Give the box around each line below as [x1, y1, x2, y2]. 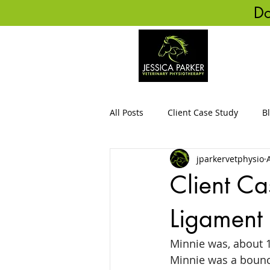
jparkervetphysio [196, 152, 264, 165]
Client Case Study [168, 106, 238, 118]
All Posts [110, 106, 143, 118]
